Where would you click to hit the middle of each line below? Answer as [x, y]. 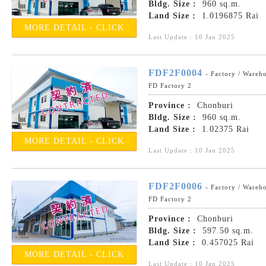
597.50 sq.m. [227, 231]
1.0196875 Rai [229, 16]
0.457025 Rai [227, 243]
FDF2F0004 [175, 73]
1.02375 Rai [224, 129]
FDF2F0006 [175, 186]
